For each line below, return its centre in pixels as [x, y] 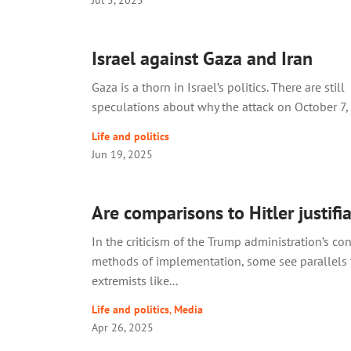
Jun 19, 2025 [122, 154]
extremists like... [135, 280]
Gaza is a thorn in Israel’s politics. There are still [218, 87]
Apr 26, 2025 [123, 327]
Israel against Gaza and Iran [202, 59]
